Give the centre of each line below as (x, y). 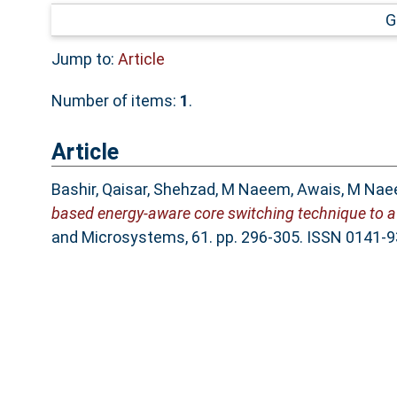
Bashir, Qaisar (99, 190)
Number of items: (115, 100)
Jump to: (84, 58)
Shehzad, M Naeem (222, 190)
